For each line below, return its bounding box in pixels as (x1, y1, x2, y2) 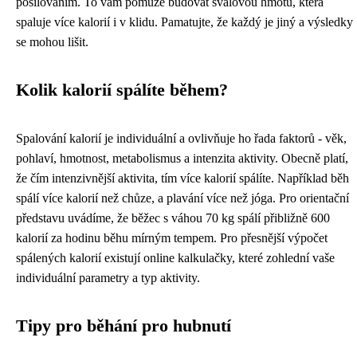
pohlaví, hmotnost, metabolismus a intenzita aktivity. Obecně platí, (16, 151, 348, 166)
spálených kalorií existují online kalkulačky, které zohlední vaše (16, 251, 335, 265)
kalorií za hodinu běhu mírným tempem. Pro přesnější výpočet (16, 231, 328, 245)
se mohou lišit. (16, 35, 88, 49)
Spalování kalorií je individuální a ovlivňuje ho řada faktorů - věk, (16, 131, 347, 146)
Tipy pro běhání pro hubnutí (16, 316, 231, 336)
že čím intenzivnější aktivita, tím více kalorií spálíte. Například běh (16, 171, 349, 186)
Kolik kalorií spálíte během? (16, 80, 228, 100)
